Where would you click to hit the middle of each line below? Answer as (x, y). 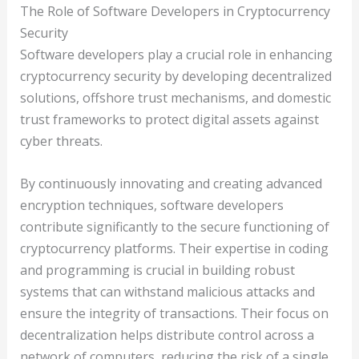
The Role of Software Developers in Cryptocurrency (175, 11)
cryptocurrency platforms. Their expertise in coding (174, 248)
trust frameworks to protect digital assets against (169, 119)
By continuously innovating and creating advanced (171, 183)
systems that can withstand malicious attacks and (167, 291)
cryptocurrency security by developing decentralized (175, 76)
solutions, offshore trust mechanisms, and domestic (175, 97)
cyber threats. (61, 141)
